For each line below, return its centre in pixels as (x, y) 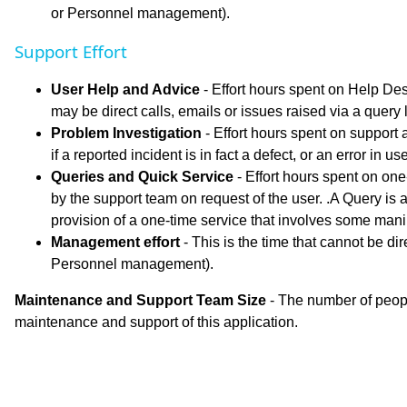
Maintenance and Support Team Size (140, 301)
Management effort (115, 243)
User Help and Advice (125, 90)
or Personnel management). (140, 14)
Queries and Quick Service (142, 177)
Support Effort (71, 52)
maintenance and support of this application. (156, 323)
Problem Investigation (126, 134)
